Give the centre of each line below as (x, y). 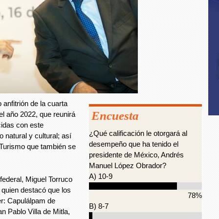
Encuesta (115, 116)
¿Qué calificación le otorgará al (138, 133)
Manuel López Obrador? (128, 165)
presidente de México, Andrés (136, 155)
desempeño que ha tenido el (134, 144)
